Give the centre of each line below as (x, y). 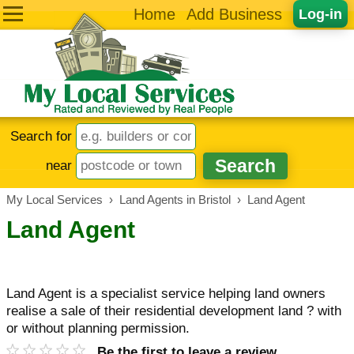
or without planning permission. (98, 328)
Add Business (234, 14)
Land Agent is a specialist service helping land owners (166, 294)
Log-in (320, 14)
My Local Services (55, 200)
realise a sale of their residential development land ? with (174, 311)
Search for (43, 136)
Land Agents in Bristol (175, 200)
